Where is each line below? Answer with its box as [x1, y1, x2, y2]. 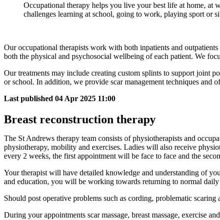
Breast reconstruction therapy [4, 113, 156, 126]
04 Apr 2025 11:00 [55, 94, 115, 103]
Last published [4, 94, 53, 103]
